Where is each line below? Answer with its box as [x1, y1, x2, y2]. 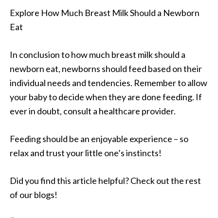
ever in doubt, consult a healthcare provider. [10, 106, 176, 117]
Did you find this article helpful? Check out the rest [10, 175, 201, 186]
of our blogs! [10, 189, 57, 200]
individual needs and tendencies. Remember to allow [10, 77, 207, 89]
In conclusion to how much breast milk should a [10, 49, 185, 60]
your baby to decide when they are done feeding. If [10, 91, 202, 103]
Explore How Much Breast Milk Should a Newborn [10, 7, 200, 18]
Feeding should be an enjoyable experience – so [10, 133, 188, 145]
